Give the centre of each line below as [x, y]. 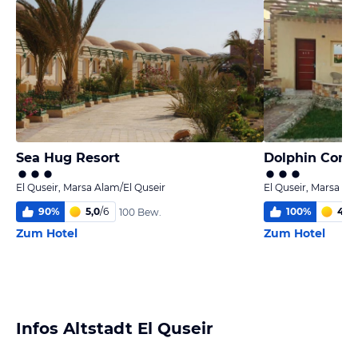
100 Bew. [140, 212]
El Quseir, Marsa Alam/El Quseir [91, 187]
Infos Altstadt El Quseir [115, 328]
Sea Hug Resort [68, 158]
